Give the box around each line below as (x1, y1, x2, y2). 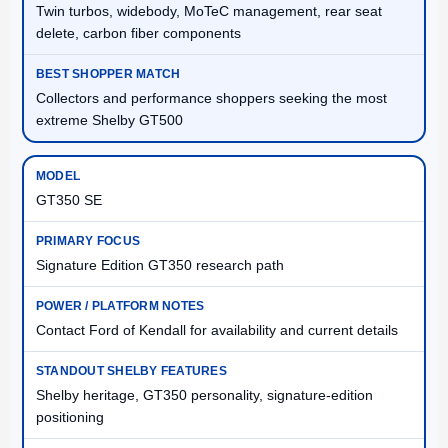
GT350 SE (36, 192, 102, 209)
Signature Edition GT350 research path (36, 257, 284, 274)
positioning (36, 409, 104, 426)
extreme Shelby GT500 (36, 112, 183, 129)
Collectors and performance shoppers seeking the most (36, 90, 387, 107)
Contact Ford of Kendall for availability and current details (36, 322, 398, 339)
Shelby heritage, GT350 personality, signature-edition (36, 387, 373, 404)
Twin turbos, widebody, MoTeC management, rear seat (36, 3, 382, 20)
